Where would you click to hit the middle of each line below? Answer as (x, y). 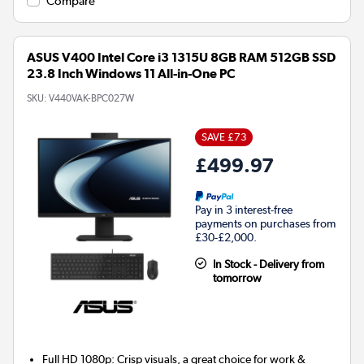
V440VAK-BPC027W (91, 99)
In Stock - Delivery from (268, 264)
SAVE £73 (224, 137)
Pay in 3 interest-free (244, 210)
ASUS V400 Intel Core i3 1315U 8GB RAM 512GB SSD (181, 58)
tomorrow (237, 278)
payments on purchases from (265, 224)
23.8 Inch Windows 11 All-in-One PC (131, 74)
